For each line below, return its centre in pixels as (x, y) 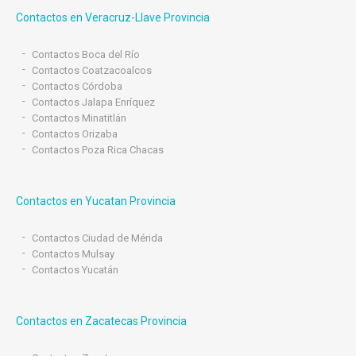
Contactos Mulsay (73, 254)
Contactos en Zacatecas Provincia (101, 321)
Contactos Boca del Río (86, 54)
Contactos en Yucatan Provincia (96, 201)
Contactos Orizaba (75, 134)
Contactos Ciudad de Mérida (97, 238)
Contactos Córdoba (77, 86)
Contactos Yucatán (75, 270)
